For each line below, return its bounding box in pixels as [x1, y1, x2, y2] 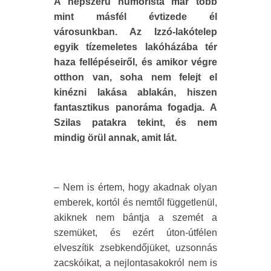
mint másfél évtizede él [54, 11, 217, 22]
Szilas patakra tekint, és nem [54, 117, 217, 128]
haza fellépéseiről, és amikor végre [54, 57, 217, 68]
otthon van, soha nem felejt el [54, 72, 217, 83]
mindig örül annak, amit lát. [54, 132, 177, 143]
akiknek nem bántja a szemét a [54, 212, 217, 223]
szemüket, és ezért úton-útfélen [54, 227, 217, 238]
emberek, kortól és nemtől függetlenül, [54, 197, 217, 208]
